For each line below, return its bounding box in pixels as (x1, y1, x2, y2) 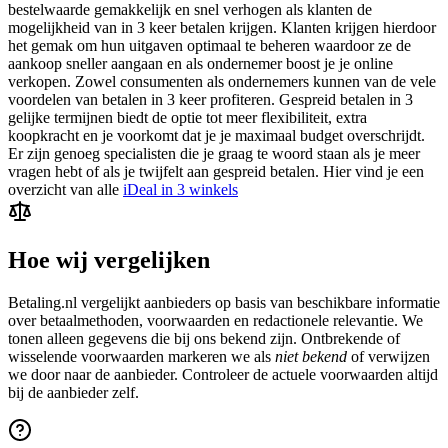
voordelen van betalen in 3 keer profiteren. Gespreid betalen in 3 (8, 90, 413, 108)
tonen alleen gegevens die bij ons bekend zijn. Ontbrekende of (8, 329, 400, 347)
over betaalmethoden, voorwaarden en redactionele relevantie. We (8, 311, 423, 329)
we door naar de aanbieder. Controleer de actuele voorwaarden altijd (8, 365, 438, 383)
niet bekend (275, 347, 347, 365)
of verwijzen (347, 347, 430, 365)
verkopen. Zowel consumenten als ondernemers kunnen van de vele (8, 72, 436, 90)
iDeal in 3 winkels (123, 180, 238, 198)
